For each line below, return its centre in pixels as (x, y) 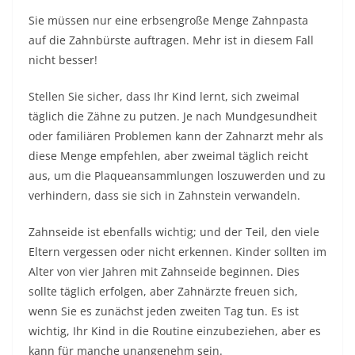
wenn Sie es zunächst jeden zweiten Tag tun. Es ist (164, 311)
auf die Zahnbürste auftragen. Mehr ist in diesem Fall (171, 40)
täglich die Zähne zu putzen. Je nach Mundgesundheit (173, 116)
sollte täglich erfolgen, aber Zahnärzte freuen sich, (163, 291)
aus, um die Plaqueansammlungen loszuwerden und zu (177, 176)
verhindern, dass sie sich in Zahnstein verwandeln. (164, 195)
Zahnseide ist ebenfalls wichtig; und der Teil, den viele (174, 232)
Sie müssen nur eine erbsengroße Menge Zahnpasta (168, 20)
